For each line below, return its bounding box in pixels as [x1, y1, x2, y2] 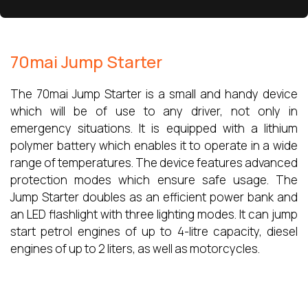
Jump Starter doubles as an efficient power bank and [10, 188, 298, 205]
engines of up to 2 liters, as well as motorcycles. [10, 240, 260, 256]
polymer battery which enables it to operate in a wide [10, 137, 298, 153]
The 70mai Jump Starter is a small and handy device [10, 85, 298, 102]
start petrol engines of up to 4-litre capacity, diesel [10, 223, 298, 239]
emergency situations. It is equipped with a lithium [10, 120, 298, 136]
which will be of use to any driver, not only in [10, 102, 298, 119]
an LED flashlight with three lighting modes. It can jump [10, 206, 298, 222]
